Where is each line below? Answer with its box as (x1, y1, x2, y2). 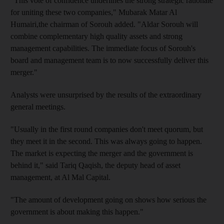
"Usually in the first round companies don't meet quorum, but (10, 124, 203, 133)
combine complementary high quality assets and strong (10, 31, 182, 40)
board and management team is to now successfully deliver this (10, 55, 208, 64)
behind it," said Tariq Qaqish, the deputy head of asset (10, 160, 180, 169)
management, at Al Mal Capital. (10, 172, 110, 181)
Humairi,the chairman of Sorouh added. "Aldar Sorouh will (10, 19, 198, 28)
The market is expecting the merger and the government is (10, 148, 193, 157)
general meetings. (10, 102, 65, 111)
